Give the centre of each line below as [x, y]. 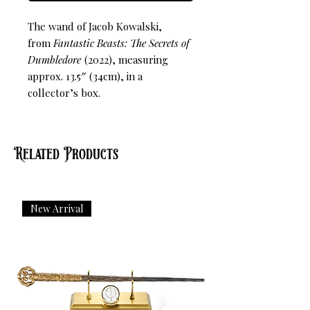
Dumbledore [54, 60]
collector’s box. [64, 93]
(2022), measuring [125, 60]
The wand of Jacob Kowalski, [95, 27]
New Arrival [57, 208]
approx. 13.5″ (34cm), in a [85, 76]
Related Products [66, 155]
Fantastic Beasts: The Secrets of [121, 43]
